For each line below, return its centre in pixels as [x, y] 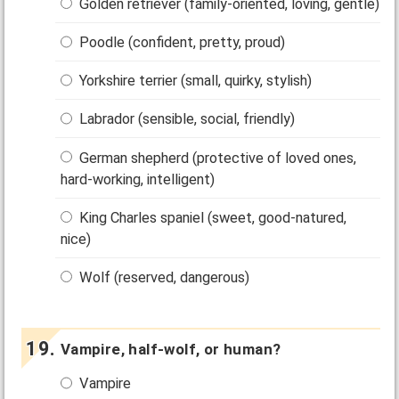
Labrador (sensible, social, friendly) [186, 119]
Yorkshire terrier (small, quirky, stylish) [194, 81]
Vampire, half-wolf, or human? [171, 350]
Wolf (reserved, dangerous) [163, 278]
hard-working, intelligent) [138, 179]
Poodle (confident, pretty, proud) [181, 43]
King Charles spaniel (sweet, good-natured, [212, 217]
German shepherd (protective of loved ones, [216, 158]
